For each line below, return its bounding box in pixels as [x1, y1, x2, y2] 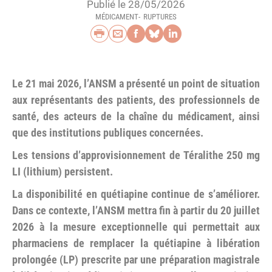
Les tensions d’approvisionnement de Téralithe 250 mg [12, 149, 260, 161]
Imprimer [90, 24, 156, 46]
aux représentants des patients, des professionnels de [12, 93, 260, 106]
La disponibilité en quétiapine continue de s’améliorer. [12, 188, 260, 200]
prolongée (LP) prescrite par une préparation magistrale [12, 253, 260, 266]
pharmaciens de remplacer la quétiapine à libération [12, 237, 260, 250]
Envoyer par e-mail [109, 24, 241, 46]
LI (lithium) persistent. [12, 165, 113, 178]
